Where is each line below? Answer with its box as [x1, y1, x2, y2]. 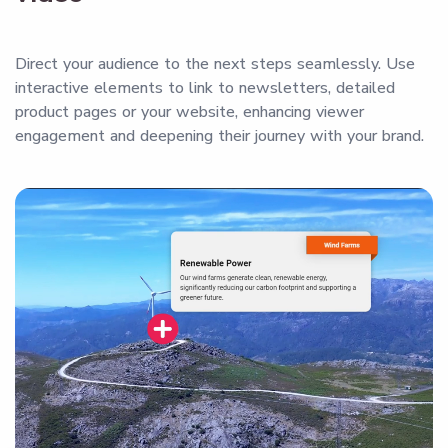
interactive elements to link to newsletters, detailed [15, 77, 395, 100]
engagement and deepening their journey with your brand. [15, 125, 424, 148]
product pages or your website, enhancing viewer [15, 101, 364, 124]
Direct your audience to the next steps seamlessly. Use [15, 53, 415, 76]
